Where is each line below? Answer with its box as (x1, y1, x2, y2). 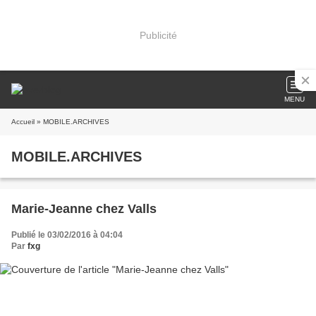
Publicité (139, 29, 177, 41)
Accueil (11, 118, 35, 126)
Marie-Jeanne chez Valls (11, 202, 157, 216)
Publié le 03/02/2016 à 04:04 (11, 230, 123, 240)
